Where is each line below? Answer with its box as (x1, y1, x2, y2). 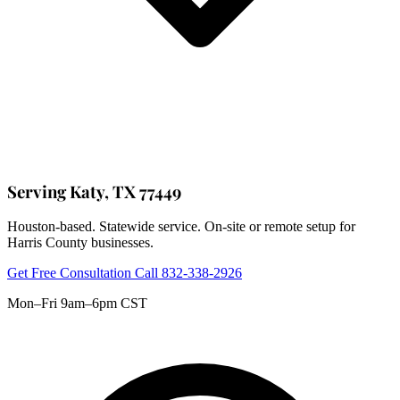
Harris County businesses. (7, 235, 154, 251)
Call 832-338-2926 (135, 265, 242, 281)
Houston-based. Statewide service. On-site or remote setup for (7, 219, 355, 235)
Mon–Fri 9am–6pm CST (7, 296, 147, 312)
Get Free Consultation (7, 265, 135, 281)
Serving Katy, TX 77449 (7, 179, 181, 203)
